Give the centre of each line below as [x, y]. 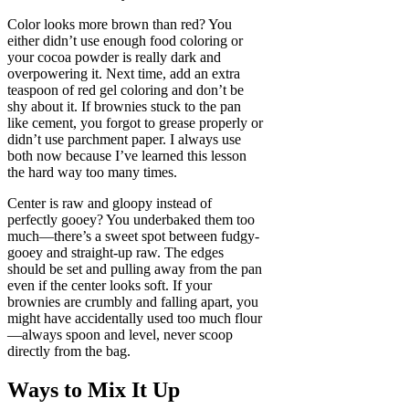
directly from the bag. [69, 351]
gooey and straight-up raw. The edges [115, 253]
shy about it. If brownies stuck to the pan [124, 107]
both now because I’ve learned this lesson [127, 156]
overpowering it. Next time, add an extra [124, 74]
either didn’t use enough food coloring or [125, 41]
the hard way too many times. [92, 173]
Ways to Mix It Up [94, 389]
